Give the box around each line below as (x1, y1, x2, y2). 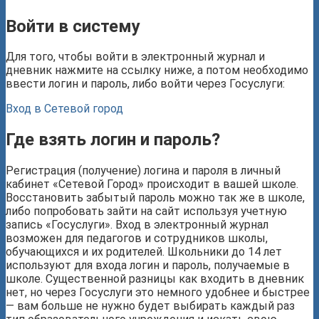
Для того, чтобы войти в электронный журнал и (6, 50, 265, 64)
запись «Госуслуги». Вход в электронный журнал (6, 218, 268, 232)
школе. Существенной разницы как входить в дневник (6, 272, 304, 286)
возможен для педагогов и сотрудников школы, (6, 231, 268, 246)
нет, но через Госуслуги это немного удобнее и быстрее (6, 286, 310, 300)
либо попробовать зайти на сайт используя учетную (6, 204, 287, 219)
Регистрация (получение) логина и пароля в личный (6, 164, 281, 178)
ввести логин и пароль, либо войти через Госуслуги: (6, 77, 285, 91)
